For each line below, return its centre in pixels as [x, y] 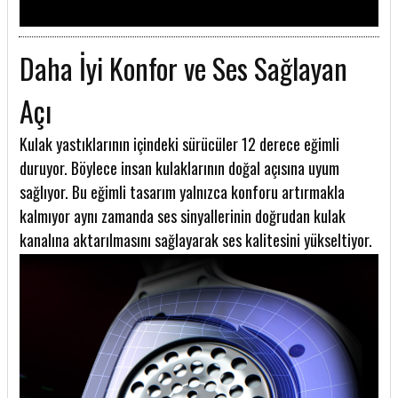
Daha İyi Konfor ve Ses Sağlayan [183, 68]
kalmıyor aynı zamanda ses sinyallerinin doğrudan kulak [183, 216]
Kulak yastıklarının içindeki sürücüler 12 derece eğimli [179, 144]
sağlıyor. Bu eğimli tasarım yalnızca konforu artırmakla [182, 192]
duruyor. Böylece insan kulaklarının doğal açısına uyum [179, 168]
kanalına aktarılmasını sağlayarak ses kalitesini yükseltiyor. [196, 240]
